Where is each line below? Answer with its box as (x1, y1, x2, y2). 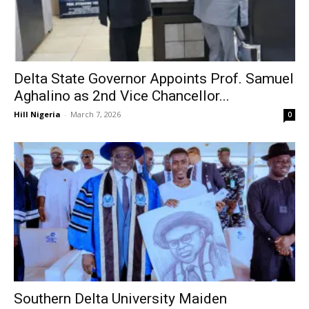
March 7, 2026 (70, 109, 121, 120)
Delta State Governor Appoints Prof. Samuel (14, 70, 294, 88)
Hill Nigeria (14, 109, 61, 120)
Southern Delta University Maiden (14, 290, 227, 307)
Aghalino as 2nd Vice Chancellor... (14, 88, 230, 105)
